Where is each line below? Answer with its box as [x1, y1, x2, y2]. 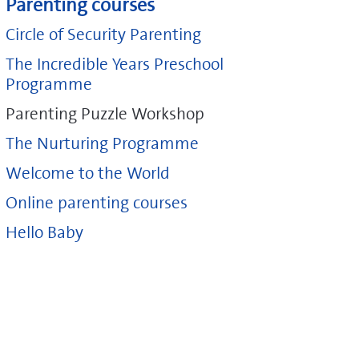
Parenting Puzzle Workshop [6, 103, 204, 126]
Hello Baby [6, 221, 83, 244]
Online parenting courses [6, 192, 188, 215]
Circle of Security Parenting [6, 23, 201, 46]
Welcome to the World [6, 162, 170, 185]
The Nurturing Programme [6, 132, 199, 155]
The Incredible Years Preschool [6, 53, 224, 76]
